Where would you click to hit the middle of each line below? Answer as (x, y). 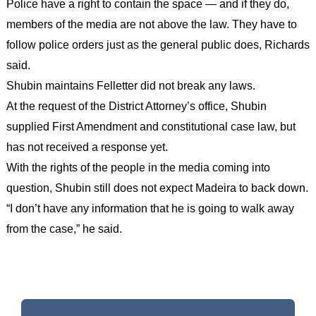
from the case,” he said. (64, 229)
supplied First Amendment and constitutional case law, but (151, 126)
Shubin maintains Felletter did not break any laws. (130, 85)
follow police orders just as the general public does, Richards (158, 44)
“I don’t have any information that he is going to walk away (150, 208)
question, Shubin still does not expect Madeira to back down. (157, 188)
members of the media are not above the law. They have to (151, 24)
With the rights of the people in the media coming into (138, 167)
